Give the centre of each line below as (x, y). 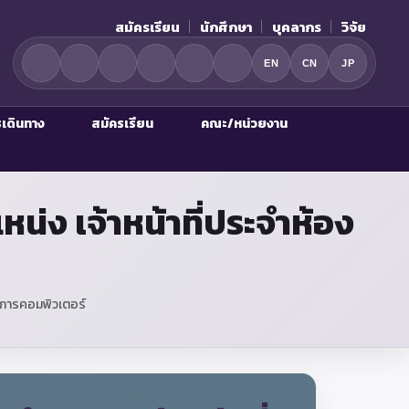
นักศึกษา (226, 26)
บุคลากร (297, 26)
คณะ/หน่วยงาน (244, 124)
